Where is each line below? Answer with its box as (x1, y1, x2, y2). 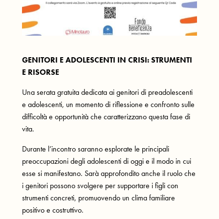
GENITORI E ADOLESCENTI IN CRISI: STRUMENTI (22, 54, 192, 65)
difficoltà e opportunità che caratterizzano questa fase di (22, 111, 190, 122)
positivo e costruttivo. (22, 204, 84, 215)
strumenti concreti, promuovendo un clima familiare (22, 192, 175, 203)
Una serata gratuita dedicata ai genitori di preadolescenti (22, 87, 193, 97)
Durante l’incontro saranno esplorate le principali (22, 143, 169, 154)
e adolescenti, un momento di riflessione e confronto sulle (22, 99, 195, 109)
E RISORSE (22, 66, 59, 77)
